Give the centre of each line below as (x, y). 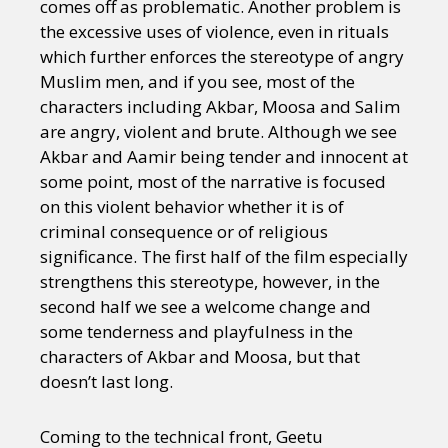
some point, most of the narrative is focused (213, 182)
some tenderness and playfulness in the (196, 332)
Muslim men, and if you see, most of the (197, 82)
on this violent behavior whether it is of (192, 207)
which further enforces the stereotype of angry (222, 57)
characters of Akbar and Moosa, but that (200, 357)
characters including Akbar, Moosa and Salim (220, 107)
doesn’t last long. (106, 382)
